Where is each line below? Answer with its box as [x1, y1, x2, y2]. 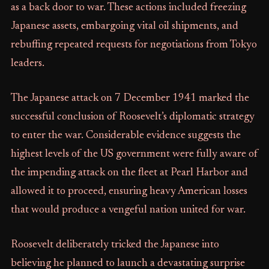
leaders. [10, 58, 44, 69]
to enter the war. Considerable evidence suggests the [10, 130, 241, 141]
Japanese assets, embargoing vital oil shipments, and [10, 21, 238, 32]
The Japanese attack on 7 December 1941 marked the [10, 93, 249, 104]
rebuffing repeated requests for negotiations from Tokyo [10, 40, 257, 50]
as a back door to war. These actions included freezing [10, 2, 246, 13]
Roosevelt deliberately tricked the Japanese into [10, 240, 219, 250]
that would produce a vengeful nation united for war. [10, 205, 246, 216]
